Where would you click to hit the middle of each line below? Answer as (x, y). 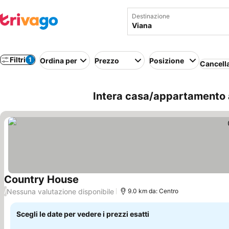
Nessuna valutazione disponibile (60, 191)
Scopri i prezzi (106, 185)
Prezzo (107, 60)
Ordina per (59, 60)
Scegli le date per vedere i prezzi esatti (83, 214)
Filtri (18, 60)
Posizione (167, 60)
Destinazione (151, 16)
